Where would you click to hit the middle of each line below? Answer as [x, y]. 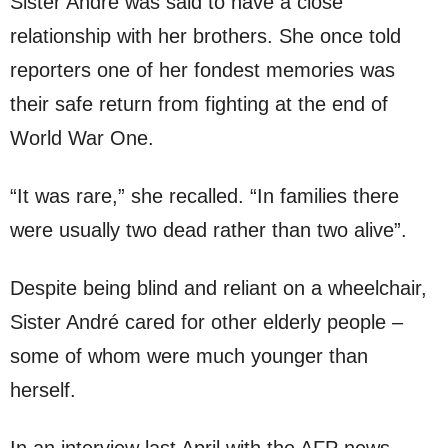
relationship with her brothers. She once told [205, 35]
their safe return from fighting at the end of [199, 103]
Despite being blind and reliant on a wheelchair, [218, 287]
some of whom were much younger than [189, 355]
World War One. [82, 137]
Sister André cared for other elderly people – [206, 321]
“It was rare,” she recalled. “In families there [204, 195]
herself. [43, 389]
